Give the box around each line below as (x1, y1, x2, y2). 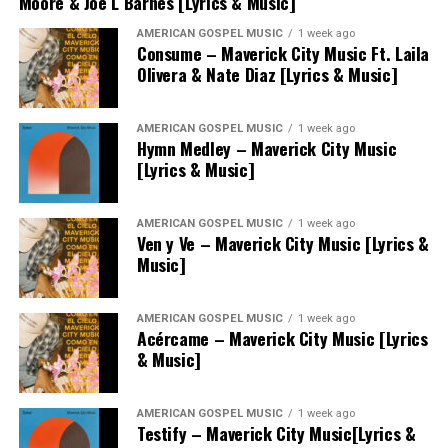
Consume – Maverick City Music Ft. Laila (136, 39, 430, 66)
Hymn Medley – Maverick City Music (136, 134, 397, 161)
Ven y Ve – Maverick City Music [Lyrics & (136, 229, 429, 256)
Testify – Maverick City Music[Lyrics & (136, 419, 416, 446)
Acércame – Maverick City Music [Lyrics (136, 324, 428, 351)
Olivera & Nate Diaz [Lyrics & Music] (136, 60, 398, 87)
